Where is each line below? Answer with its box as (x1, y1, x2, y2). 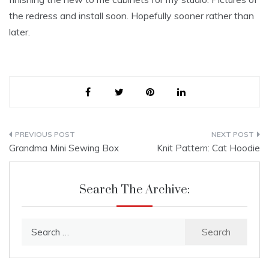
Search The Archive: (79, 183, 190, 198)
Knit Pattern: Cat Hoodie (157, 142, 260, 154)
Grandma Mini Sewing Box (9, 142, 119, 154)
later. (9, 26, 30, 38)
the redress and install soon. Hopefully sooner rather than (9, 10, 254, 22)
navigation (8, 153, 88, 174)
